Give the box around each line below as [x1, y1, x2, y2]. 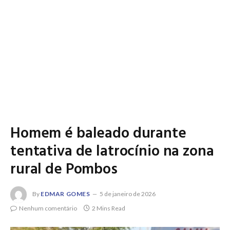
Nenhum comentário [19, 204, 77, 212]
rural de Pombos [10, 158, 118, 182]
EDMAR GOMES [41, 190, 90, 198]
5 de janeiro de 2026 [99, 190, 156, 198]
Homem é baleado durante [10, 122, 186, 146]
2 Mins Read [92, 204, 125, 212]
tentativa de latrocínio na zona [10, 140, 214, 164]
